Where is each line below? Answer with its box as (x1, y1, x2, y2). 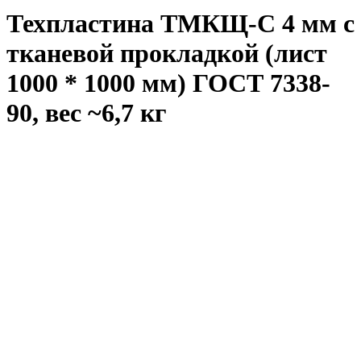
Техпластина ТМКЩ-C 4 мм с (6, 9, 355, 39)
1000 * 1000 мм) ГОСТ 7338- (6, 68, 330, 98)
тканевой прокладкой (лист (6, 39, 327, 68)
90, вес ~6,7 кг (6, 98, 167, 128)
